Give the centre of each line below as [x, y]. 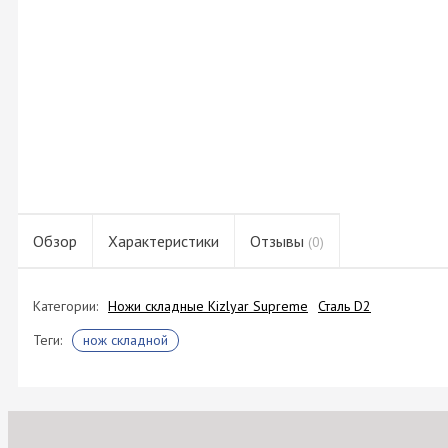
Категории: [65, 306]
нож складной [125, 340]
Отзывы [279, 241]
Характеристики [163, 241]
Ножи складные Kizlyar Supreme [208, 306]
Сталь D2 [344, 306]
